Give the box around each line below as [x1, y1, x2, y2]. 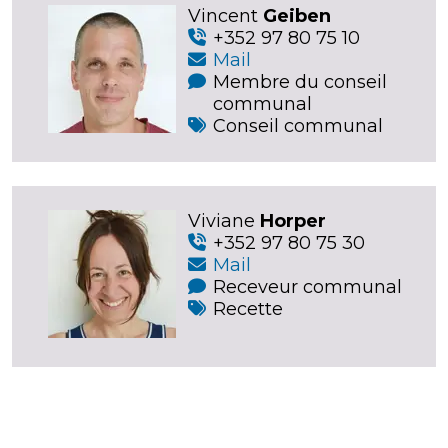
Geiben [263, 4, 331, 27]
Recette [213, 297, 283, 320]
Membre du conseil [213, 70, 387, 93]
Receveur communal [213, 275, 402, 298]
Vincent [188, 4, 258, 27]
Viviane [188, 209, 255, 232]
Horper [260, 209, 326, 232]
